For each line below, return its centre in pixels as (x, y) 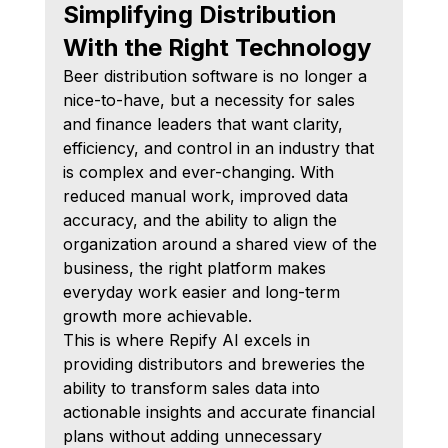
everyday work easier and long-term (203, 291)
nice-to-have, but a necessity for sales (211, 99)
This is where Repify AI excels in (188, 339)
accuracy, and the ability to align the (202, 219)
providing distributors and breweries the (216, 363)
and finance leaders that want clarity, (205, 123)
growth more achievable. (157, 315)
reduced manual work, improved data (207, 195)
